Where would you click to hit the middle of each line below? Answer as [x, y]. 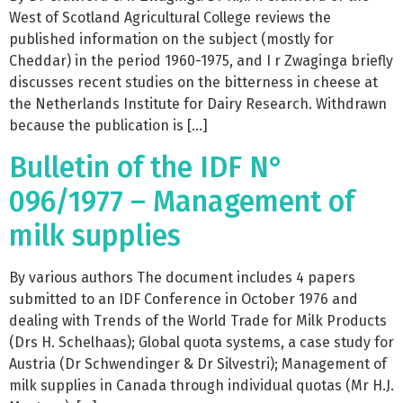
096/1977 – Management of [182, 201]
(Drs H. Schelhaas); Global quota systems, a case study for [201, 342]
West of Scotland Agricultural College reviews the [170, 18]
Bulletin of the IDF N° [146, 167]
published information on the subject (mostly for [171, 40]
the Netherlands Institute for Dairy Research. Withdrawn [198, 104]
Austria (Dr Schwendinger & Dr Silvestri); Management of [198, 363]
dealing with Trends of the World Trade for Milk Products [198, 320]
